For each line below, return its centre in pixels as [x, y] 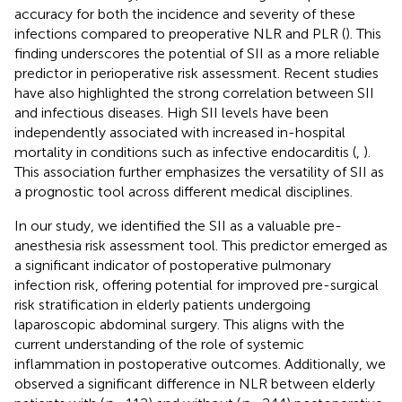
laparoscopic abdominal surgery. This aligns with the [179, 324]
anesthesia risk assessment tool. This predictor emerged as [201, 245]
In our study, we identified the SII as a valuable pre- [178, 225]
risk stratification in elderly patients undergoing [162, 304]
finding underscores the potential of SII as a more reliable [197, 53]
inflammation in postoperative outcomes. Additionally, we [200, 363]
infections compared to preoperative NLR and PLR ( [180, 33]
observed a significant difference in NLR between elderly [195, 383]
